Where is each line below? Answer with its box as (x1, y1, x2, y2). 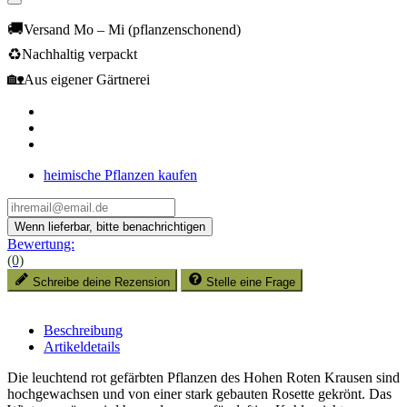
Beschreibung (44, 323, 123, 339)
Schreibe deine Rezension (33, 275, 170, 290)
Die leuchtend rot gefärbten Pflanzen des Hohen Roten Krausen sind (7, 370, 400, 386)
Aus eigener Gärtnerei (24, 71, 150, 87)
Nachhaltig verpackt (22, 46, 137, 63)
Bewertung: (7, 236, 74, 253)
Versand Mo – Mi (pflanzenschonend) (24, 21, 241, 37)
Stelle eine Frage (206, 275, 295, 290)
